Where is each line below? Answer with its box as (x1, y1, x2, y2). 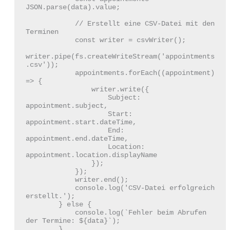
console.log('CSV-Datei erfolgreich (25, 184, 75, 193)
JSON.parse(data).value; (25, 3, 120, 12)
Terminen (25, 28, 59, 36)
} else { (25, 200, 59, 209)
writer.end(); (25, 176, 75, 184)
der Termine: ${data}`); (25, 217, 120, 225)
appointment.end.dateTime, (25, 135, 128, 143)
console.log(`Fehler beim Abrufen (25, 208, 75, 217)
